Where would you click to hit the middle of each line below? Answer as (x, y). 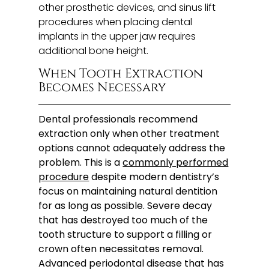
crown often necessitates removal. (121, 249)
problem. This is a (81, 162)
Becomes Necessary (102, 87)
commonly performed (176, 162)
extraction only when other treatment (129, 133)
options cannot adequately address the (132, 148)
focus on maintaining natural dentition (128, 191)
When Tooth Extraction (121, 74)
